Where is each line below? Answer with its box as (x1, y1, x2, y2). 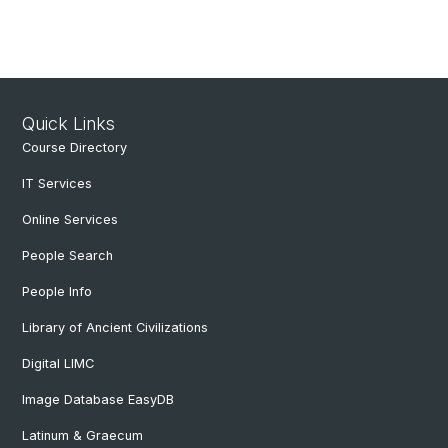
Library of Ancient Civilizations (22, 320, 208, 336)
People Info (22, 284, 92, 300)
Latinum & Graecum (22, 428, 143, 444)
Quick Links (22, 113, 115, 135)
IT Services (22, 176, 92, 192)
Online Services (22, 212, 118, 228)
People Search (22, 248, 113, 264)
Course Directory (22, 140, 127, 156)
